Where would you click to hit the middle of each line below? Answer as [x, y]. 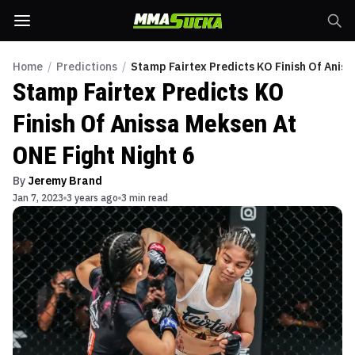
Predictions [87, 67]
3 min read [145, 198]
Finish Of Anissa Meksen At [155, 124]
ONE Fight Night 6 [104, 155]
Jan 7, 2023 [38, 198]
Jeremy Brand [65, 181]
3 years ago [92, 198]
